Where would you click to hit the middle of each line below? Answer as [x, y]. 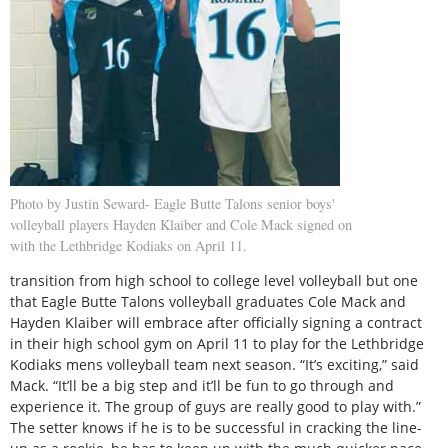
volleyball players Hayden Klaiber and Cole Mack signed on [181, 224]
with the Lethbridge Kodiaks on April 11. [128, 245]
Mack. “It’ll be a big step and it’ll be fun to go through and [202, 386]
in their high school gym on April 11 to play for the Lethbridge [217, 344]
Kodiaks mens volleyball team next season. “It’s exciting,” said [214, 365]
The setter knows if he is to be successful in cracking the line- [216, 428]
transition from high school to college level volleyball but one [214, 281]
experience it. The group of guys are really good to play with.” [215, 407]
